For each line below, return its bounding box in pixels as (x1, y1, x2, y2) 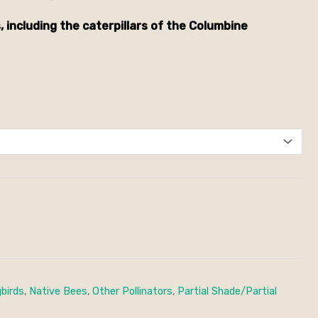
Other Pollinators (92, 285, 172, 297)
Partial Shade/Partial (177, 285, 277, 297)
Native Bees (29, 285, 87, 297)
